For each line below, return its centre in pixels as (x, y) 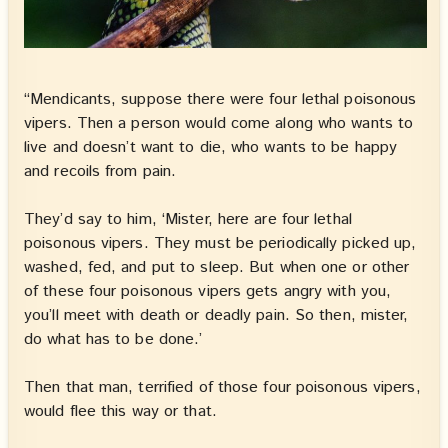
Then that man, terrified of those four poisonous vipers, (222, 387)
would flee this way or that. (120, 411)
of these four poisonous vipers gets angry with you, (208, 291)
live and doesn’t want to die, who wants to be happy (211, 147)
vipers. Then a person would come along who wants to (219, 123)
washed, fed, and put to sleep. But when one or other (217, 267)
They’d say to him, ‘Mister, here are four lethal (188, 219)
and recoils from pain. (100, 171)
